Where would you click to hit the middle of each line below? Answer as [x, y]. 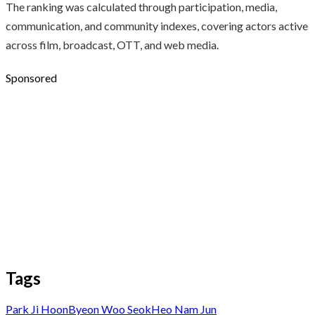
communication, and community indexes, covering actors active [157, 25]
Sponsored [31, 77]
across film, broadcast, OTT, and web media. [112, 44]
